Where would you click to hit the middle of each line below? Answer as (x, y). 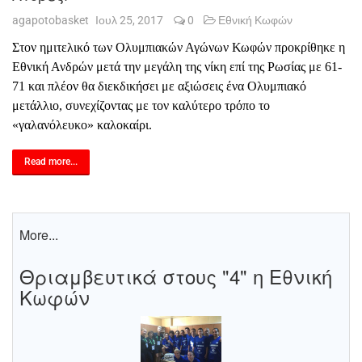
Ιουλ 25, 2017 (130, 20)
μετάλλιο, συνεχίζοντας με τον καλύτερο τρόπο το (141, 105)
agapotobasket (51, 20)
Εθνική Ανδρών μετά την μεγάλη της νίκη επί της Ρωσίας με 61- (177, 66)
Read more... (51, 161)
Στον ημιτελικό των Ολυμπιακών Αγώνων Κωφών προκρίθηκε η (179, 47)
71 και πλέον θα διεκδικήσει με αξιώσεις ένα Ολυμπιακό (159, 86)
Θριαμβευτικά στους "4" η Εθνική (176, 276)
